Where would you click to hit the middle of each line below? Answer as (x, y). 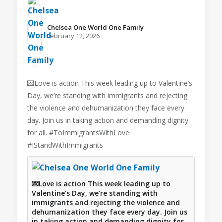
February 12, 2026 (73, 36)
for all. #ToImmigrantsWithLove (78, 133)
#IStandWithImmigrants (65, 145)
